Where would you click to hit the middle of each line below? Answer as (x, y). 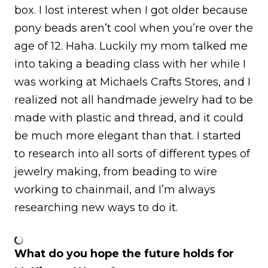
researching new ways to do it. (96, 207)
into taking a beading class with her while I (130, 64)
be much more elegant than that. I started (128, 135)
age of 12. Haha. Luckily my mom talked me (131, 46)
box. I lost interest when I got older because (131, 10)
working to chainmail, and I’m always (115, 189)
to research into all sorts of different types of (132, 153)
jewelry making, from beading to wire (116, 171)
